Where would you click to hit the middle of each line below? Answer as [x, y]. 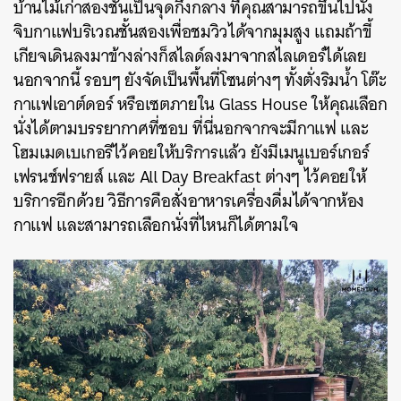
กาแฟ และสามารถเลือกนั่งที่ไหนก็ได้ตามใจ [156, 226]
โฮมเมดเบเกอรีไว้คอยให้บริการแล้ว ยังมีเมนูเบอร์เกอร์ [192, 153]
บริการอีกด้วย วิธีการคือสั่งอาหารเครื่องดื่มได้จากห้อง [189, 201]
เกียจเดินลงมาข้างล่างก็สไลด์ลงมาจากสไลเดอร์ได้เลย [190, 56]
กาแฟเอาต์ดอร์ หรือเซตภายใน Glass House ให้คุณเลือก [200, 105]
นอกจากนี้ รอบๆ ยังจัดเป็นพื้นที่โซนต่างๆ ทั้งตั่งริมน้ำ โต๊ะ [200, 81]
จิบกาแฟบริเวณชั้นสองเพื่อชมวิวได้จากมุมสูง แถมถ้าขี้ [193, 32]
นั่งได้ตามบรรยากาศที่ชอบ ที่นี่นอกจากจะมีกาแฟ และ [191, 129]
